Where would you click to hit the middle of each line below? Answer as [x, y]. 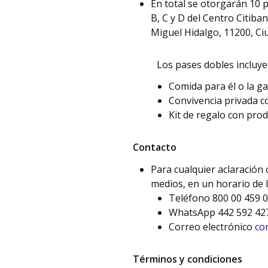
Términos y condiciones [188, 259]
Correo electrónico [212, 227]
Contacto [155, 147]
